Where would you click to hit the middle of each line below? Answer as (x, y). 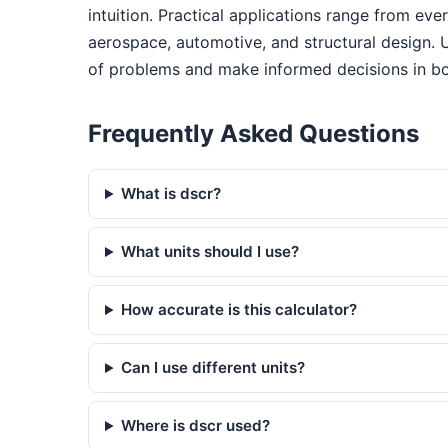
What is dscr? (171, 194)
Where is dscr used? (196, 426)
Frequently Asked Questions (253, 134)
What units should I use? (210, 252)
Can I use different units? (213, 368)
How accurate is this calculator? (239, 310)
